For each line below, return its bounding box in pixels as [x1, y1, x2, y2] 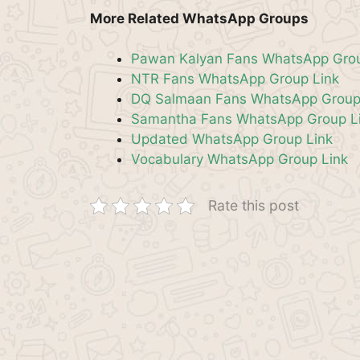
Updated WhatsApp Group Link [131, 131, 333, 147]
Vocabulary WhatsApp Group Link [131, 151, 348, 167]
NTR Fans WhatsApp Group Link [131, 71, 339, 87]
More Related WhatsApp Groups [90, 10, 309, 27]
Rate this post [208, 197, 299, 214]
